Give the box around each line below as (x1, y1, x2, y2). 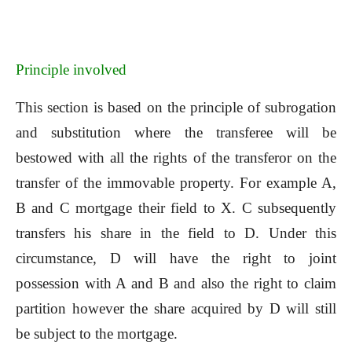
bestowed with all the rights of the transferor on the (16, 149, 336, 167)
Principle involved (16, 61, 126, 79)
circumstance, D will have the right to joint (16, 250, 336, 267)
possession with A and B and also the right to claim (16, 275, 336, 292)
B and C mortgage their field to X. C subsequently (16, 200, 336, 217)
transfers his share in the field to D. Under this (16, 225, 336, 242)
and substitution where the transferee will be (16, 124, 336, 141)
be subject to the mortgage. (16, 325, 178, 343)
